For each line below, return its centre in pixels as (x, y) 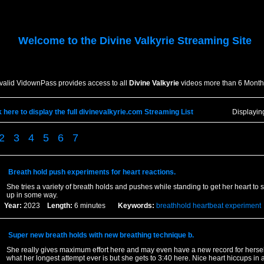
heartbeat (208, 206)
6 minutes (95, 206)
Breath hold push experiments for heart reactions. (92, 172)
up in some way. (32, 195)
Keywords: (136, 206)
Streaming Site (213, 41)
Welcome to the (59, 41)
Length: (60, 206)
